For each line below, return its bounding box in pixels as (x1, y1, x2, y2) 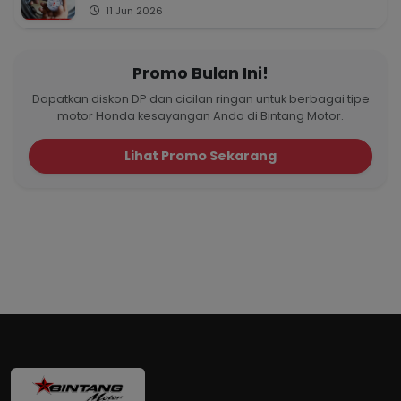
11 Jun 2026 (103, 3, 163, 18)
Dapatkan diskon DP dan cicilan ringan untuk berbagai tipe (31, 90, 370, 107)
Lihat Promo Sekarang (124, 146, 277, 165)
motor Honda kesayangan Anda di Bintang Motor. (57, 107, 344, 124)
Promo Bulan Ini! (132, 62, 269, 84)
